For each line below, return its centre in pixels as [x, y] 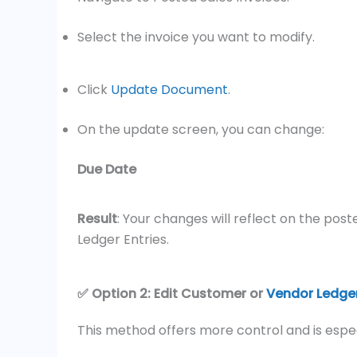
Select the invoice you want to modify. [198, 37]
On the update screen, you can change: [202, 130]
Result [97, 219]
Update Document [169, 90]
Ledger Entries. [125, 240]
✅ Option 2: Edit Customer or [172, 293]
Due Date [107, 170]
